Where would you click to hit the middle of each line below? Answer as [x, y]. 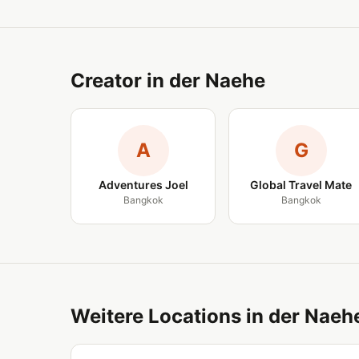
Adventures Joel [143, 185]
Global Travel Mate [301, 185]
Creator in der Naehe [168, 81]
